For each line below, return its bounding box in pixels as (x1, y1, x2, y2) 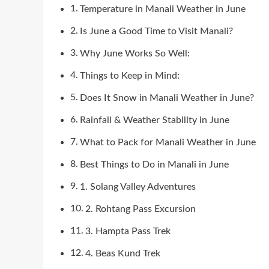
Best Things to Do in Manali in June (80, 159, 229, 169)
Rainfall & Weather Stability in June (80, 115, 230, 125)
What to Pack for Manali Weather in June (80, 137, 256, 147)
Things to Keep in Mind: (80, 70, 180, 80)
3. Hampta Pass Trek (85, 226, 171, 236)
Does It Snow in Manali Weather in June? (80, 92, 255, 103)
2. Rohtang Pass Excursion (85, 204, 196, 214)
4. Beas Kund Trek (85, 248, 161, 258)
